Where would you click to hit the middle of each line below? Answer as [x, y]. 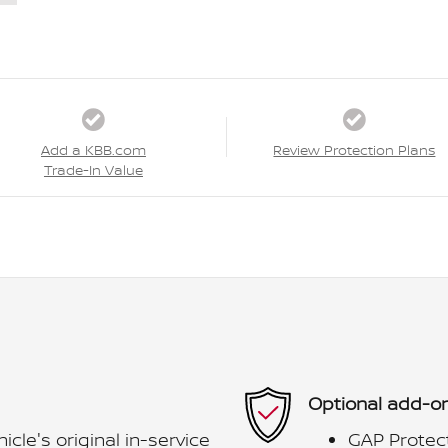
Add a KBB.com [93, 149]
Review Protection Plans [354, 149]
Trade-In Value [93, 169]
